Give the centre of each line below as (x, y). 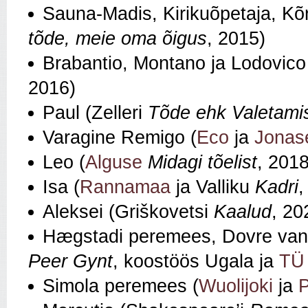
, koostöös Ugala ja (196, 262)
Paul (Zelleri (95, 113)
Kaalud (243, 212)
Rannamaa (125, 187)
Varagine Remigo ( (120, 138)
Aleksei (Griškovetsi (128, 212)
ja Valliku (213, 187)
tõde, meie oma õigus (118, 39)
